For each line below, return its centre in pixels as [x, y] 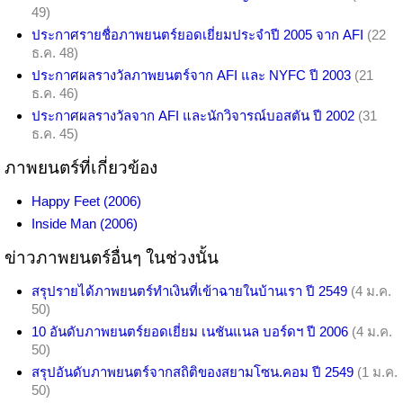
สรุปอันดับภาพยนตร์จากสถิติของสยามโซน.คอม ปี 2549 [193, 372]
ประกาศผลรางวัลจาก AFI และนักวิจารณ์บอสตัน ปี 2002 [193, 115]
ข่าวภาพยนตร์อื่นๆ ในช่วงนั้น [112, 257]
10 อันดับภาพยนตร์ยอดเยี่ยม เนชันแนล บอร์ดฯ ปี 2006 [190, 331]
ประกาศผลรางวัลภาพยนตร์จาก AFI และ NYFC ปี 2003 [191, 75]
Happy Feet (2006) [86, 201]
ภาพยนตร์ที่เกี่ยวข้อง [81, 167]
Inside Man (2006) [85, 223]
